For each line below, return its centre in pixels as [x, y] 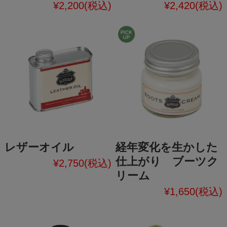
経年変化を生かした [167, 147]
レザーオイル [39, 147]
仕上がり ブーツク [167, 162]
